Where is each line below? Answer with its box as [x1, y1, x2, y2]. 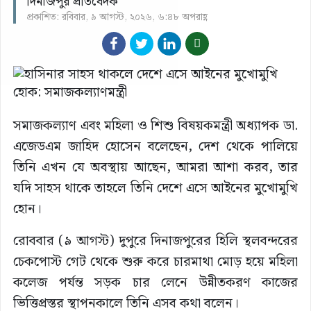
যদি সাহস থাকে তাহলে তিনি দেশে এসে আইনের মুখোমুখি [13, 178, 298, 200]
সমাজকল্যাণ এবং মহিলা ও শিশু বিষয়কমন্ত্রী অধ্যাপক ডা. [13, 115, 298, 137]
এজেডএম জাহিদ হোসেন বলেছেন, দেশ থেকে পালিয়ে [13, 136, 298, 158]
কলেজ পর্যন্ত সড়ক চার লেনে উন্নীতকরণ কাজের [13, 272, 298, 294]
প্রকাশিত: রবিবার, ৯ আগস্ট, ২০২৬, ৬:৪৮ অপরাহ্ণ [26, 10, 208, 26]
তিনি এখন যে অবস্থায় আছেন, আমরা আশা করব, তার [13, 157, 298, 179]
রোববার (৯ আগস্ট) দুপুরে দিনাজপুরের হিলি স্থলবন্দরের [13, 230, 298, 253]
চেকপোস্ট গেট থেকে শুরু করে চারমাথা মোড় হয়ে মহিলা [13, 251, 298, 274]
